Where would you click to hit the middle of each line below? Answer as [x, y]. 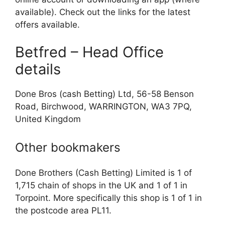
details [38, 69]
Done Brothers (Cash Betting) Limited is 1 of [103, 173]
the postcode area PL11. [63, 210]
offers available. [47, 24]
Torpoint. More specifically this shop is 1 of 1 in [108, 198]
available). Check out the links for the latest [103, 12]
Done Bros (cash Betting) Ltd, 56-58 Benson [104, 94]
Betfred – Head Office [89, 52]
